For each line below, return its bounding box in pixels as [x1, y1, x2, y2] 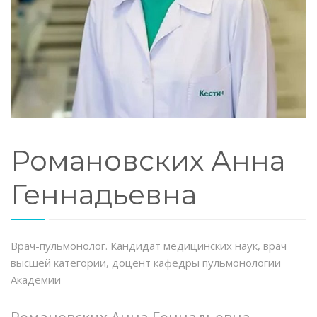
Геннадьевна [11, 178, 197, 212]
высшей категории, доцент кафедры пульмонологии [11, 255, 281, 270]
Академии [11, 272, 61, 287]
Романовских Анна [11, 144, 285, 178]
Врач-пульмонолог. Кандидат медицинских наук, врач [11, 238, 287, 253]
